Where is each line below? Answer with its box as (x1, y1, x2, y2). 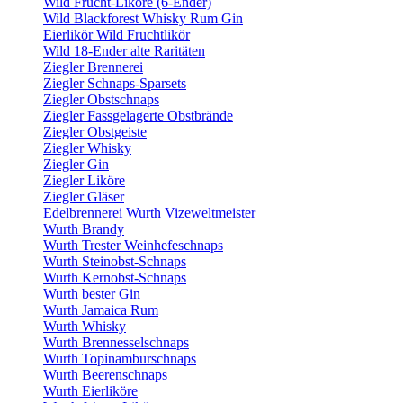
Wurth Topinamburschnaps (43, 351, 196, 366)
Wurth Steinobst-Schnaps (43, 254, 186, 269)
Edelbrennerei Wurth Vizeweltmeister (43, 205, 255, 220)
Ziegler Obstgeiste (43, 124, 147, 139)
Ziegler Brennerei (43, 59, 143, 75)
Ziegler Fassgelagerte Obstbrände (43, 108, 233, 123)
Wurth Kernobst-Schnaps (43, 270, 186, 285)
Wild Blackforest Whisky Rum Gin (43, 11, 243, 26)
